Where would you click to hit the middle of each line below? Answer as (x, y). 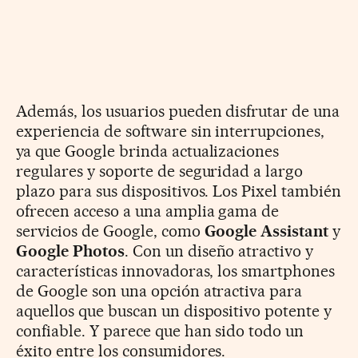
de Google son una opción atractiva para (159, 290)
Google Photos (70, 251)
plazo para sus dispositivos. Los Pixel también (179, 191)
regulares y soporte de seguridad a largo (160, 171)
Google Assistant (267, 231)
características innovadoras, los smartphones (176, 270)
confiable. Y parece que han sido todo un (160, 330)
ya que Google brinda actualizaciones (148, 151)
